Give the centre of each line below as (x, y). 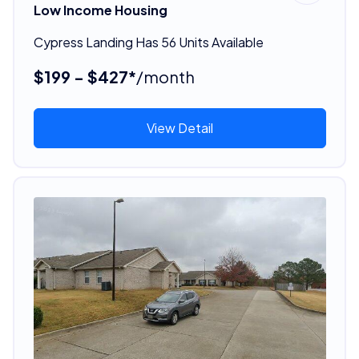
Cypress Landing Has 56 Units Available (148, 42)
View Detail (179, 127)
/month (165, 76)
